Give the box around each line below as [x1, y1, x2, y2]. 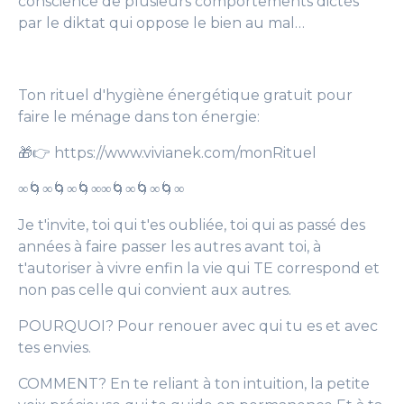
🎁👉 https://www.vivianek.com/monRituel [18, 144, 317, 161]
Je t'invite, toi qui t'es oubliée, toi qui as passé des [18, 216, 365, 234]
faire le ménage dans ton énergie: [18, 108, 260, 125]
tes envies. [18, 339, 91, 356]
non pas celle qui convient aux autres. [18, 281, 291, 298]
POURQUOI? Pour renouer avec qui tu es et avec [18, 317, 378, 335]
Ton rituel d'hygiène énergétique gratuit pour [18, 87, 353, 104]
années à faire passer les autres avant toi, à [18, 238, 321, 255]
